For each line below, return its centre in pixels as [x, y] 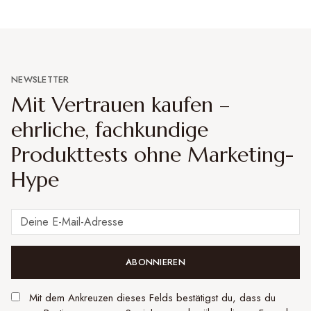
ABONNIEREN [155, 262]
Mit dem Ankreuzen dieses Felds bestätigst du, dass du [151, 298]
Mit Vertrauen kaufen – [120, 104]
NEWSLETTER [40, 79]
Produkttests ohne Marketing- [152, 154]
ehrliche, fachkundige [110, 129]
